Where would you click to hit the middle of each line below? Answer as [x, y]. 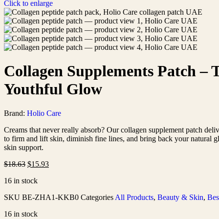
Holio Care [44, 113]
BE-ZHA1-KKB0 [51, 197]
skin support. [24, 147]
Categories [97, 197]
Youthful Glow [53, 89]
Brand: [15, 113]
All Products [134, 197]
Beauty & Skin [180, 197]
